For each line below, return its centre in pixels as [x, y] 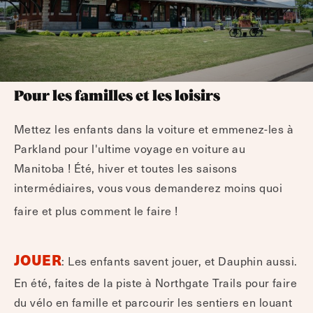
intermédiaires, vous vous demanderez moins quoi [148, 188]
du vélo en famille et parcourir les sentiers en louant [153, 302]
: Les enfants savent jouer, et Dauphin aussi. [180, 261]
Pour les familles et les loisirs [117, 97]
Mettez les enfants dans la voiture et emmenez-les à [154, 129]
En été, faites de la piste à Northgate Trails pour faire [156, 283]
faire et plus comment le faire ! [96, 211]
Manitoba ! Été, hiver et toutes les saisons [126, 168]
